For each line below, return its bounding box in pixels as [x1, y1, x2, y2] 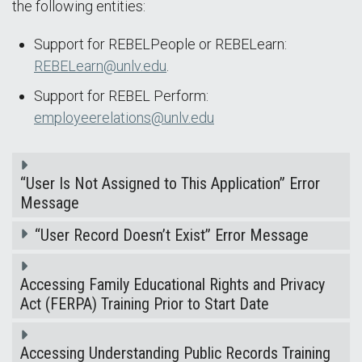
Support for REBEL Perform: [34, 87, 208, 104]
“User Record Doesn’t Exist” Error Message [35, 225, 309, 245]
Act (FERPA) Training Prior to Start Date [20, 294, 269, 314]
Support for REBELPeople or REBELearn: [34, 36, 287, 53]
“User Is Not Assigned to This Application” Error [20, 174, 320, 193]
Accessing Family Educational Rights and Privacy [20, 275, 325, 294]
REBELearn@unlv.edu [34, 57, 166, 74]
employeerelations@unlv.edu [34, 109, 214, 126]
